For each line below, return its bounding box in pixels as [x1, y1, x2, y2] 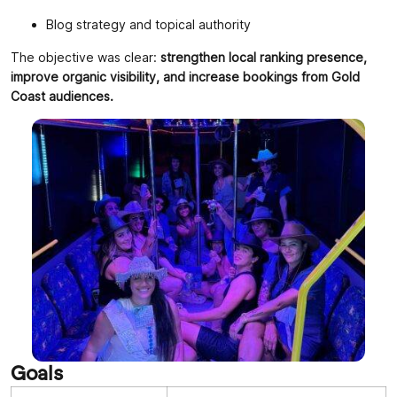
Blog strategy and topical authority [46, 17, 251, 33]
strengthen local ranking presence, [160, 49, 367, 65]
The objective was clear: [11, 49, 160, 65]
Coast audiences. [11, 88, 113, 104]
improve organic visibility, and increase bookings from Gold [11, 68, 360, 84]
